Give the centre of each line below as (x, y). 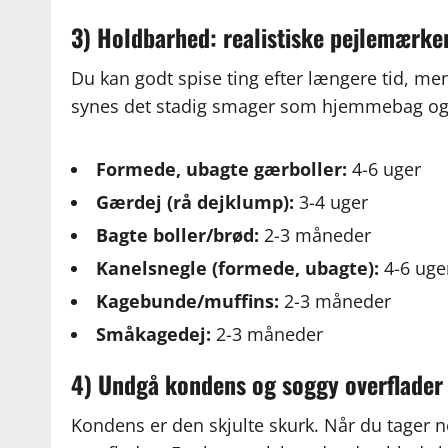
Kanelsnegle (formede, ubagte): (238, 268)
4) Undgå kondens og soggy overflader (257, 384)
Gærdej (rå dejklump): (195, 202)
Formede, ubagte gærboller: (222, 169)
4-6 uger (384, 169)
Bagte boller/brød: (178, 235)
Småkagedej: (154, 334)
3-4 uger (331, 202)
